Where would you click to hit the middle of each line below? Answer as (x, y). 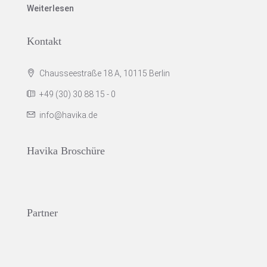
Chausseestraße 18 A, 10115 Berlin (104, 73)
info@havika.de (68, 115)
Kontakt (44, 41)
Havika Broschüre (66, 151)
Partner (42, 213)
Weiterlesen (50, 8)
